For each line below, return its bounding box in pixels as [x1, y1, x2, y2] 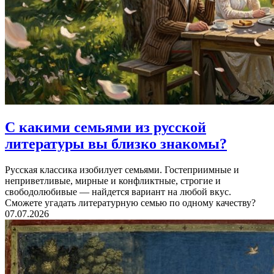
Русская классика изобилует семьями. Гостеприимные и [5, 164, 239, 175]
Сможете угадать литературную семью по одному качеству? [5, 197, 256, 208]
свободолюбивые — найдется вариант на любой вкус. [5, 186, 231, 197]
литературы [5, 135, 84, 152]
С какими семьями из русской [5, 119, 206, 135]
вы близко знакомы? [84, 135, 227, 152]
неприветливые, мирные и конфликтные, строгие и [5, 175, 221, 186]
